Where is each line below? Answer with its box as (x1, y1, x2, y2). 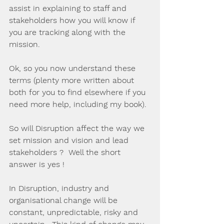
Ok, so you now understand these (9, 63, 138, 73)
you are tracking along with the (9, 27, 128, 37)
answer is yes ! (9, 159, 64, 169)
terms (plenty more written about (9, 75, 136, 85)
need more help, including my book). (9, 99, 149, 109)
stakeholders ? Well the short (9, 147, 123, 157)
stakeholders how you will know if (9, 15, 137, 25)
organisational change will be (9, 195, 120, 205)
